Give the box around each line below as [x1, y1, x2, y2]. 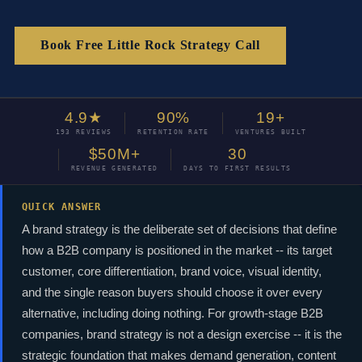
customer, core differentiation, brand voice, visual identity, [22, 263, 322, 278]
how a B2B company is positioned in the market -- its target [22, 242, 332, 257]
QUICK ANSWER [22, 200, 102, 213]
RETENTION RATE [137, 128, 209, 137]
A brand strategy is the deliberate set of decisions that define [22, 221, 337, 236]
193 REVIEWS [55, 128, 112, 137]
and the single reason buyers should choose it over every [22, 284, 322, 299]
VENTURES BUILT [234, 128, 307, 137]
